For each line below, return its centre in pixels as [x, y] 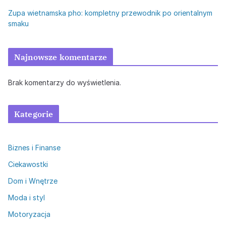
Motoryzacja [29, 214]
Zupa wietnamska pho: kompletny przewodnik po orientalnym [110, 13]
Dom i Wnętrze [33, 181]
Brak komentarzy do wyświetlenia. [65, 82]
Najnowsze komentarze [61, 57]
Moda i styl [26, 197]
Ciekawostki [28, 164]
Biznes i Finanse [34, 148]
